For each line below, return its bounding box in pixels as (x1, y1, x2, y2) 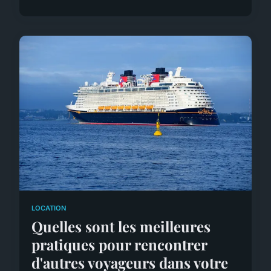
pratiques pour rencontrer (31, 234, 207, 254)
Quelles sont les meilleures (31, 216, 211, 236)
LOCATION (31, 203, 67, 212)
